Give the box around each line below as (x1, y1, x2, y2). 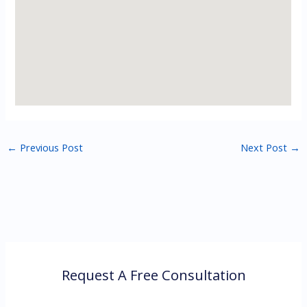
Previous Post (16, 140, 83, 154)
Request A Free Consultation (61, 265, 246, 284)
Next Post (241, 140, 291, 154)
